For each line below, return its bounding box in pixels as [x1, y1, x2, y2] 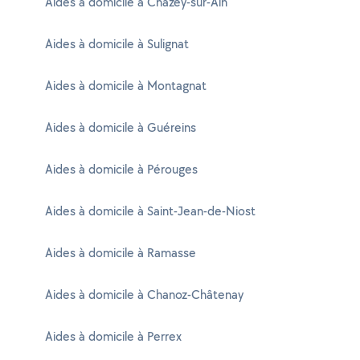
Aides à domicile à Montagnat [45, 77, 207, 94]
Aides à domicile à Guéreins [45, 119, 196, 136]
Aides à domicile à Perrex [45, 328, 182, 345]
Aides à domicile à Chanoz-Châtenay [45, 286, 243, 303]
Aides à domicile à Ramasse [45, 244, 196, 261]
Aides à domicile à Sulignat [45, 35, 189, 52]
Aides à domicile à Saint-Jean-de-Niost [45, 202, 256, 219]
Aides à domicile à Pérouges [45, 161, 198, 178]
